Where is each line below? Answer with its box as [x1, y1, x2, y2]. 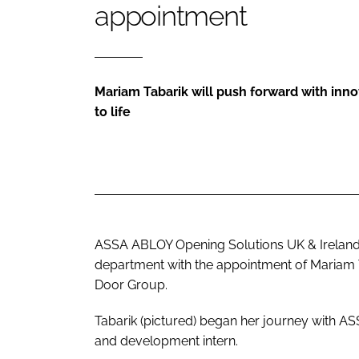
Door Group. [95, 277, 167, 293]
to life [95, 104, 131, 120]
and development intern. [95, 333, 238, 349]
